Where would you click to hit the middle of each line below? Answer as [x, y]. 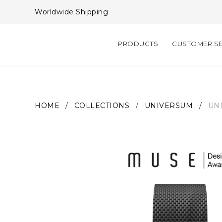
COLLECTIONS [102, 106]
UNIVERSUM [168, 106]
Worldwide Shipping [71, 12]
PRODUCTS [138, 43]
